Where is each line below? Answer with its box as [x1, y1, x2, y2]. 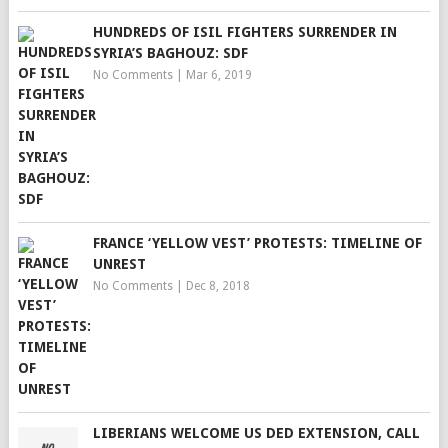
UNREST [92, 256, 146, 272]
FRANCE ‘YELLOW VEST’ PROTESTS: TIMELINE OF [92, 235, 422, 251]
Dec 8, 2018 [185, 279, 250, 293]
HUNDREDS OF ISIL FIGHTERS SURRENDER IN [92, 24, 397, 40]
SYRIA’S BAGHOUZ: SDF [92, 45, 248, 61]
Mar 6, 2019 [185, 68, 252, 82]
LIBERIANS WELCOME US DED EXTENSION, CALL [92, 425, 420, 441]
